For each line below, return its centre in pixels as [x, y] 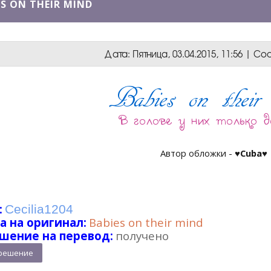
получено [142, 236]
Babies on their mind [146, 222]
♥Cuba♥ [251, 153]
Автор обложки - [198, 153]
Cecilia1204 [39, 209]
